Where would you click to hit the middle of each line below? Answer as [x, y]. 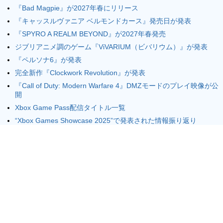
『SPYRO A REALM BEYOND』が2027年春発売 [90, 34]
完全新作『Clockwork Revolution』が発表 [80, 73]
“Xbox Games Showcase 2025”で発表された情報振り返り [106, 120]
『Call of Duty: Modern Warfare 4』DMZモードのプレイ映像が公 [117, 86]
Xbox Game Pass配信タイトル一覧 [70, 108]
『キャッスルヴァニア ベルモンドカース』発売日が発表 [103, 21]
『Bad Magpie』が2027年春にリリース [77, 8]
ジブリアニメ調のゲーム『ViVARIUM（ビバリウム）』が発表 [111, 47]
